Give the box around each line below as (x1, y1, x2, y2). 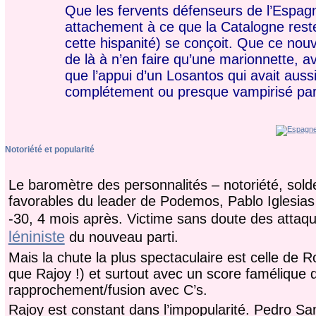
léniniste (8, 227, 65, 245)
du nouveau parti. (64, 229, 178, 245)
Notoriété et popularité (4, 144, 95, 154)
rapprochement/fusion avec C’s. (8, 281, 207, 298)
